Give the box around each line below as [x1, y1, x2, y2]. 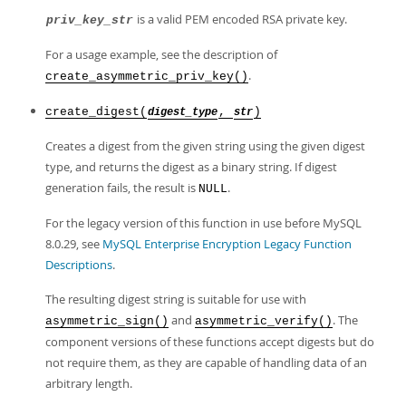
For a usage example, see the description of [45, 46, 277, 63]
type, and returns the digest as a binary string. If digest [45, 159, 337, 175]
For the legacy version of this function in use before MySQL [45, 215, 362, 231]
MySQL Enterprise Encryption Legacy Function [102, 236, 352, 252]
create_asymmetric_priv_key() [45, 70, 248, 83]
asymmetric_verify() [195, 314, 333, 328]
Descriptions [45, 256, 112, 273]
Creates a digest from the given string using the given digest [45, 138, 365, 154]
